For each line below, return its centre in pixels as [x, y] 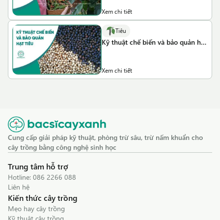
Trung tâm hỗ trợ [38, 166]
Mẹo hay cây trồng [36, 209]
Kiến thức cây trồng [43, 198]
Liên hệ [19, 187]
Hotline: [20, 177]
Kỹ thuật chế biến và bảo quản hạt [154, 42]
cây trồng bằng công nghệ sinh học [62, 147]
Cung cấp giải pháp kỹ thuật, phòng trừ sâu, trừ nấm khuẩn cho [105, 137]
